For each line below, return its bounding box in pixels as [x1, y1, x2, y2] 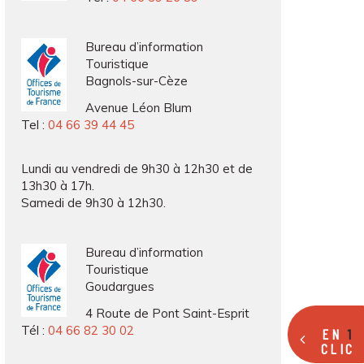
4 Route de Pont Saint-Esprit [84, 305, 249, 321]
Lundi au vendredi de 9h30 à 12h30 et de [21, 161, 253, 176]
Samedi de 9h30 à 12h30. [21, 195, 166, 210]
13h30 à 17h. [21, 178, 94, 193]
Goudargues [84, 279, 154, 294]
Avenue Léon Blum [84, 100, 192, 115]
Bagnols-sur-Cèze [84, 73, 188, 89]
